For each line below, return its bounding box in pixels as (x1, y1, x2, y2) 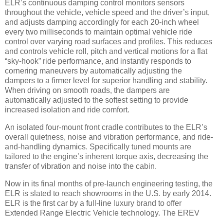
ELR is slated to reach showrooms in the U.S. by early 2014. (5, 189, 211, 198)
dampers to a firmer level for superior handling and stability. (5, 76, 207, 85)
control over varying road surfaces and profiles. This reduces (5, 37, 212, 46)
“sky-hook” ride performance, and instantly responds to (5, 57, 191, 66)
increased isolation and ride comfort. (5, 106, 129, 114)
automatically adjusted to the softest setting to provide (5, 96, 188, 105)
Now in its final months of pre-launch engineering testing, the (5, 179, 213, 188)
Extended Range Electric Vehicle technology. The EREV (5, 208, 200, 217)
